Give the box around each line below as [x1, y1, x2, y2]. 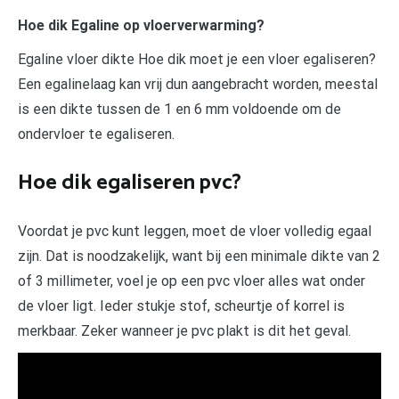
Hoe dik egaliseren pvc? [18, 165, 241, 200]
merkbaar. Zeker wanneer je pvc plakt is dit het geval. [18, 322, 351, 339]
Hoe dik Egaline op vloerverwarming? [18, 16, 265, 34]
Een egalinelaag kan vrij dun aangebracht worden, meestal [18, 75, 378, 93]
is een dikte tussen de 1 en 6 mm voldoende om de [18, 100, 341, 118]
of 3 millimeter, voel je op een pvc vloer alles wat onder [18, 272, 365, 289]
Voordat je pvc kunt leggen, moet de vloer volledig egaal [18, 222, 371, 240]
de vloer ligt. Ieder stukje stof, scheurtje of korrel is [18, 297, 345, 314]
